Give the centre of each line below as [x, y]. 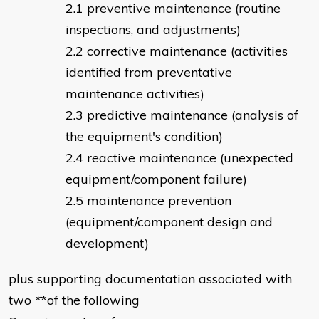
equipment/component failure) [156, 179]
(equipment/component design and [169, 222]
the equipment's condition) [144, 137]
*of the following [90, 300]
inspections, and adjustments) [153, 30]
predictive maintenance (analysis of [193, 115]
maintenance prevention [159, 201]
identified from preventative [149, 73]
